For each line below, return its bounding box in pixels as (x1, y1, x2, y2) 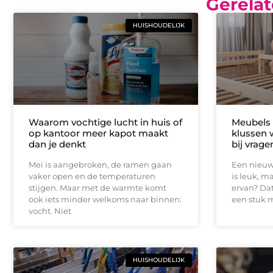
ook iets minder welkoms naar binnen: (29, 194, 182, 204)
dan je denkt (29, 138, 86, 150)
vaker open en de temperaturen (29, 171, 155, 181)
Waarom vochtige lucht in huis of (29, 116, 182, 128)
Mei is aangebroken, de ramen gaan (29, 159, 172, 169)
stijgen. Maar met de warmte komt (29, 182, 166, 193)
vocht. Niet (29, 205, 71, 216)
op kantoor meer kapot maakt (29, 127, 168, 139)
